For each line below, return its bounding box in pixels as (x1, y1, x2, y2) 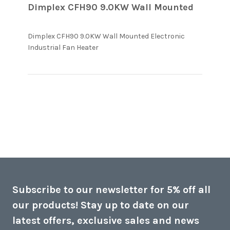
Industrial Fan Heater (28, 43, 99, 52)
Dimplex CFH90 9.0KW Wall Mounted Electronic (28, 31, 185, 41)
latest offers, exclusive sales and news (12, 214, 199, 226)
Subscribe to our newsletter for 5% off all (12, 183, 210, 196)
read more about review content (99, 42, 217, 52)
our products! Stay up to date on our (12, 199, 189, 211)
